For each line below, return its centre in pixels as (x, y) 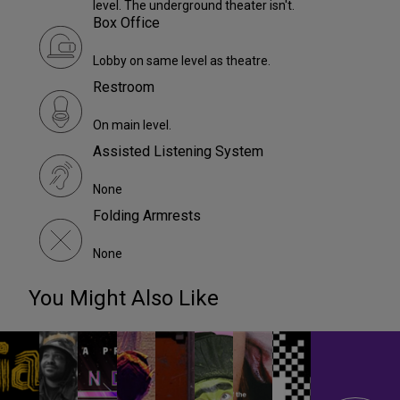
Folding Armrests (147, 216)
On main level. (132, 125)
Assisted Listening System (178, 152)
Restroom (124, 87)
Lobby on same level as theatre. (182, 61)
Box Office (126, 23)
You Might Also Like (124, 299)
